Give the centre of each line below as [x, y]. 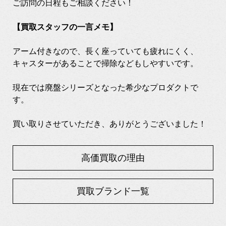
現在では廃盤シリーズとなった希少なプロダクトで [105, 87]
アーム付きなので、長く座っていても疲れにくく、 [105, 51]
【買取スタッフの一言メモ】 [65, 27]
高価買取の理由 [113, 158]
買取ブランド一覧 [113, 191]
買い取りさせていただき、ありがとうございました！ [109, 124]
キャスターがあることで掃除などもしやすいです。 [105, 63]
